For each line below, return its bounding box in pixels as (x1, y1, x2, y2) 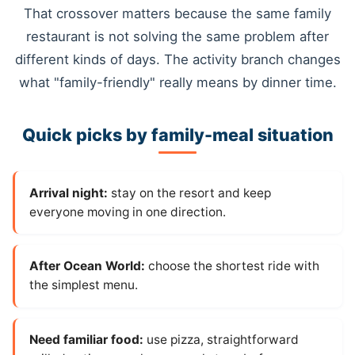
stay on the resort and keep (107, 185, 271, 200)
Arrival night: (29, 185, 108, 200)
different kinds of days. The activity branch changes (14, 52, 341, 68)
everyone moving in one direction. (29, 204, 226, 219)
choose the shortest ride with (144, 258, 319, 274)
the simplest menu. (29, 277, 138, 293)
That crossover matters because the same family (24, 6, 331, 22)
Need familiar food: (29, 332, 143, 348)
